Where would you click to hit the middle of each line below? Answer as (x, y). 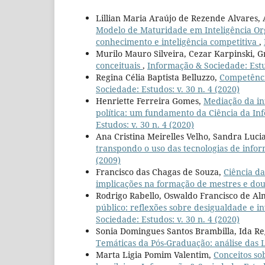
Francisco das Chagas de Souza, (160, 172)
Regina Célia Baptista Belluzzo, (158, 77)
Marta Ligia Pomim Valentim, (155, 254)
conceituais (119, 65)
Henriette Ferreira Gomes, (150, 101)
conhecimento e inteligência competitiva (177, 41)
